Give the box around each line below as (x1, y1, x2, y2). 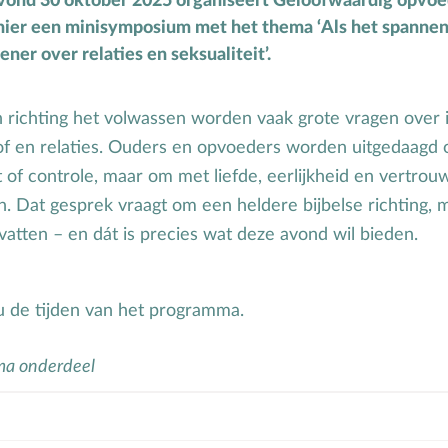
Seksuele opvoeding (88, 84, 246, 102)
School (88, 48, 142, 66)
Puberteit (88, 12, 165, 30)
